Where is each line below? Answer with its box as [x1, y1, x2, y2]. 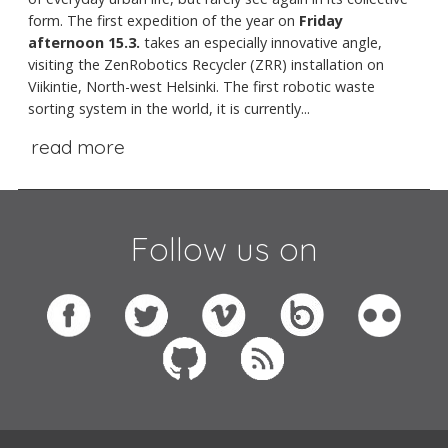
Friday [299, 10, 343, 30]
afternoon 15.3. [28, 32, 140, 52]
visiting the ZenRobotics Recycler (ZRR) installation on [28, 54, 384, 74]
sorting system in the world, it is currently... [28, 98, 310, 118]
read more [30, 134, 125, 159]
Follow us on [130, 229, 318, 270]
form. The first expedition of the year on [28, 10, 299, 30]
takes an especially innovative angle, [140, 32, 382, 52]
